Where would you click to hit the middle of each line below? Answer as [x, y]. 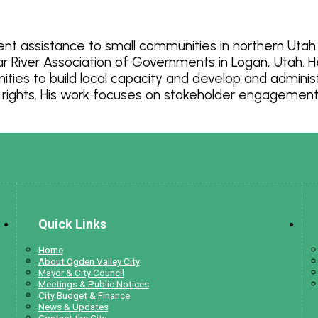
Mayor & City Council [81, 273]
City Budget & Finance [84, 296]
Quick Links [72, 224]
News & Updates [73, 307]
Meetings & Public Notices [93, 284]
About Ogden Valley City [89, 262]
